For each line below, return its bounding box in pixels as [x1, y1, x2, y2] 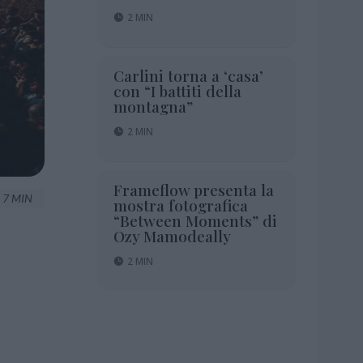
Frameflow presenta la [113, 178, 274, 200]
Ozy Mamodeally [113, 224, 231, 246]
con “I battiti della [113, 79, 241, 101]
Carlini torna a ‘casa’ [113, 64, 263, 86]
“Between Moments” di [113, 209, 277, 231]
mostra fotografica [113, 194, 248, 216]
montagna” [113, 95, 193, 117]
